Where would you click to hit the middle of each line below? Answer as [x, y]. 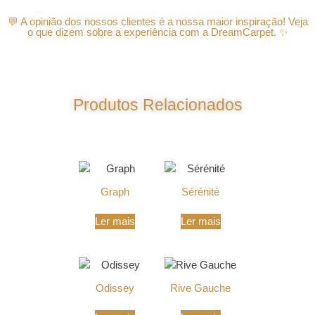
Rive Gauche [200, 288]
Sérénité [200, 191]
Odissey [115, 288]
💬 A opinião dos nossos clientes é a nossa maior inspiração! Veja [157, 21]
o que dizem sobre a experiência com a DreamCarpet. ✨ [157, 32]
